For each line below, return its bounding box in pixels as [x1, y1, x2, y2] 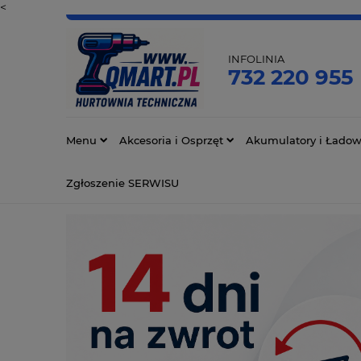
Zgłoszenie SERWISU [66, 176, 179, 189]
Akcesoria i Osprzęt [119, 133, 223, 147]
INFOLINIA [228, 52, 285, 66]
